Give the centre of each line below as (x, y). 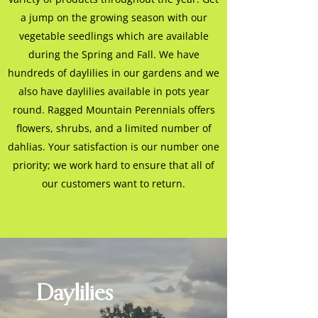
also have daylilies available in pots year (114, 92)
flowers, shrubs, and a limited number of (114, 128)
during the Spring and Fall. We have (114, 55)
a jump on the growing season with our (114, 18)
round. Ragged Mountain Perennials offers (114, 110)
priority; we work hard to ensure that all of (114, 165)
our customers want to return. (114, 184)
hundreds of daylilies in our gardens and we (114, 73)
